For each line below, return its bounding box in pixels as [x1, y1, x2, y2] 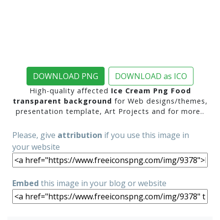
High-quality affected [29, 86, 111, 95]
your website [12, 141, 60, 152]
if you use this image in [102, 130, 189, 140]
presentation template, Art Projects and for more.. [16, 107, 204, 116]
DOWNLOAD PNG [33, 71, 98, 82]
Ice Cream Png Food [110, 86, 191, 95]
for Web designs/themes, [111, 96, 208, 106]
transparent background [12, 96, 112, 106]
